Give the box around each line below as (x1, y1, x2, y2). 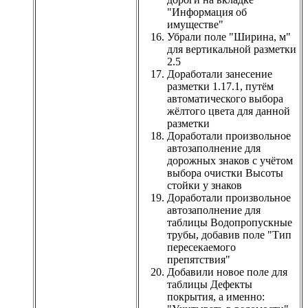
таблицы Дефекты (167, 278, 252, 290)
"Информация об (167, 5, 247, 18)
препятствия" (167, 253, 230, 265)
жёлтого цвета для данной (167, 104, 290, 117)
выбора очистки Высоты (167, 166, 283, 179)
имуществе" (167, 18, 223, 30)
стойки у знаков (167, 179, 242, 191)
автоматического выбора (167, 92, 283, 104)
